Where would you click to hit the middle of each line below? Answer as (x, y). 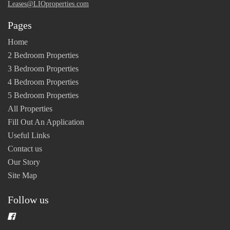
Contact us (25, 148)
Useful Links (29, 135)
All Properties (30, 108)
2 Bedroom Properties (43, 55)
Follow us (28, 199)
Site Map (22, 175)
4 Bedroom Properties (43, 82)
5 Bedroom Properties (43, 95)
